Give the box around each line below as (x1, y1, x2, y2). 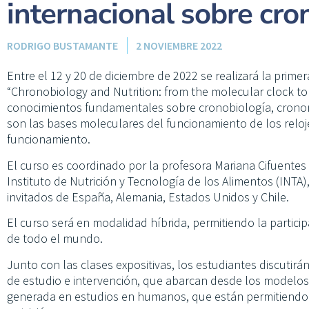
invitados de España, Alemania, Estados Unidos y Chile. (7, 188, 289, 205)
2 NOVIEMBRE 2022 (136, 39, 222, 53)
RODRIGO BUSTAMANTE (7, 39, 118, 53)
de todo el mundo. (7, 230, 103, 247)
